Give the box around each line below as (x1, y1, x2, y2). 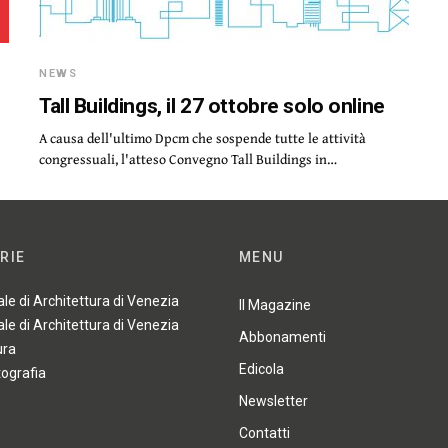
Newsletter (239, 393, 308, 410)
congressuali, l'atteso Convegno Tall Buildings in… (39, 149, 337, 169)
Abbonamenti (239, 329, 326, 346)
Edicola (239, 361, 284, 378)
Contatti (239, 425, 290, 442)
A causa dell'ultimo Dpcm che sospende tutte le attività (39, 128, 366, 148)
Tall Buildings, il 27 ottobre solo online (39, 94, 385, 118)
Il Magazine (239, 297, 311, 314)
